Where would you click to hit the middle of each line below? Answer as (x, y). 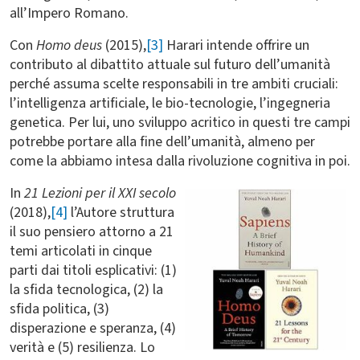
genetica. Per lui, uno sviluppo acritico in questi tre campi (180, 123)
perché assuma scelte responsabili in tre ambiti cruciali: (174, 84)
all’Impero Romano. (69, 13)
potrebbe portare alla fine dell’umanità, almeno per (162, 142)
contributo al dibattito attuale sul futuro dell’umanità (170, 65)
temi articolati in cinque (81, 251)
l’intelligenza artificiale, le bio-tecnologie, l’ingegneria (170, 103)
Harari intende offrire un (236, 45)
